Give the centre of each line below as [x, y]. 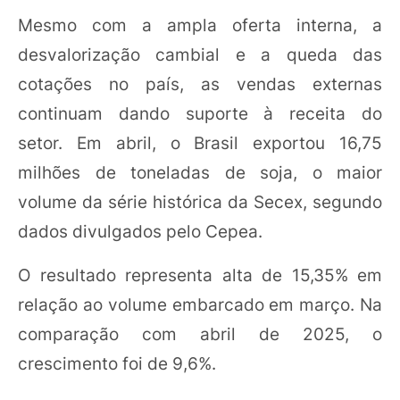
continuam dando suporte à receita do [200, 113]
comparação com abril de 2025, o [200, 333]
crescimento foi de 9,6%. [117, 363]
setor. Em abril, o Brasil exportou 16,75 [200, 142]
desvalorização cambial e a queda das [200, 54]
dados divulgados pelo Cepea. [140, 231]
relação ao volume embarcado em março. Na [200, 304]
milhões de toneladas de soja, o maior [200, 172]
